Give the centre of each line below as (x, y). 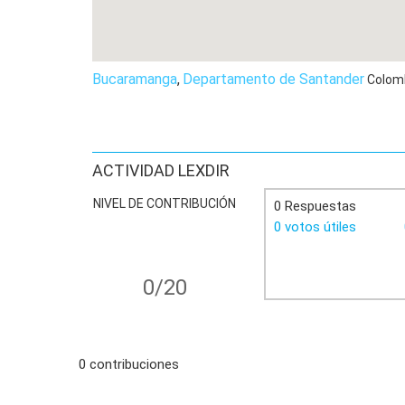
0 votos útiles (315, 227)
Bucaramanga (135, 79)
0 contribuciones (129, 364)
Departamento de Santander (273, 79)
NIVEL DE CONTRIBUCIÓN (165, 203)
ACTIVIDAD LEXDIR (161, 170)
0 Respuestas (315, 206)
